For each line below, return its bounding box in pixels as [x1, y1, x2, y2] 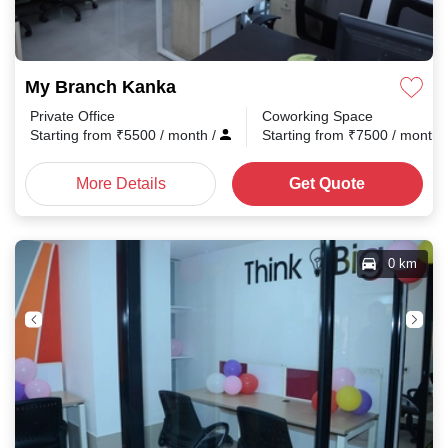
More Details [75, 173, 166, 194]
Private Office [30, 107, 115, 125]
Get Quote [289, 173, 366, 194]
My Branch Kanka [25, 76, 176, 98]
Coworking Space [262, 107, 373, 125]
